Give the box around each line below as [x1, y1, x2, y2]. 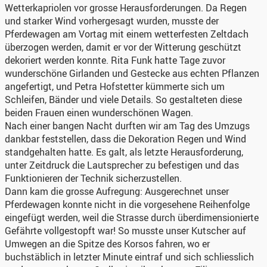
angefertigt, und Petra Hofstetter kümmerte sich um [5, 79, 225, 93]
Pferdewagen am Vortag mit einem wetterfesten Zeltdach [5, 27, 249, 41]
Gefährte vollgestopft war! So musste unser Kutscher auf [5, 223, 246, 237]
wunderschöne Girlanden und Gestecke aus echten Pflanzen [5, 66, 259, 80]
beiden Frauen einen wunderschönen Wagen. [5, 105, 193, 119]
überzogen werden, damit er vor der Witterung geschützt [5, 40, 241, 54]
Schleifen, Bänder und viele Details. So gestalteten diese [5, 92, 242, 106]
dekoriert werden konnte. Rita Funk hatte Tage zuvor [5, 53, 225, 67]
